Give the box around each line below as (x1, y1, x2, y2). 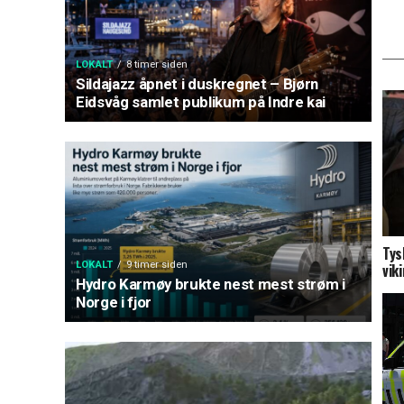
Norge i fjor (76, 293, 151, 311)
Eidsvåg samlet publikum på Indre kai (76, 93, 326, 111)
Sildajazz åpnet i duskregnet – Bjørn (76, 75, 318, 93)
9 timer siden (126, 259, 188, 271)
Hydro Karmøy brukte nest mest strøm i (76, 275, 345, 293)
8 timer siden (126, 59, 188, 70)
